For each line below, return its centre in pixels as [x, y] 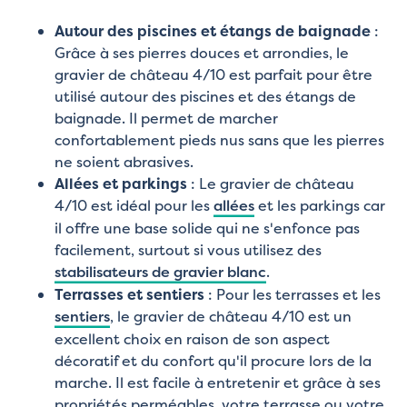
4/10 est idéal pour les [134, 206]
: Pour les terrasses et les [293, 295]
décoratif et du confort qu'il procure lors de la [213, 361]
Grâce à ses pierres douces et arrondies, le [202, 53]
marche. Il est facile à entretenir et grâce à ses [218, 383]
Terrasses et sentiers [129, 295]
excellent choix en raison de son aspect [192, 339]
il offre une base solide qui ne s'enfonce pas [207, 228]
